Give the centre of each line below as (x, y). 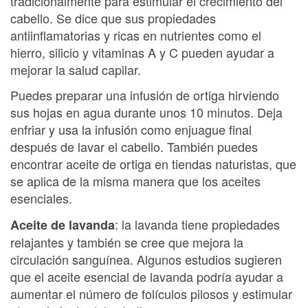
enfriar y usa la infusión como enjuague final (131, 129)
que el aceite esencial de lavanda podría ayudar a (147, 276)
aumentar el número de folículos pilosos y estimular (151, 293)
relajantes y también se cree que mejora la (127, 242)
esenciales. (41, 198)
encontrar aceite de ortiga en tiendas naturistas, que (153, 164)
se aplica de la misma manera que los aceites (135, 181)
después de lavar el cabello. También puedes (134, 146)
